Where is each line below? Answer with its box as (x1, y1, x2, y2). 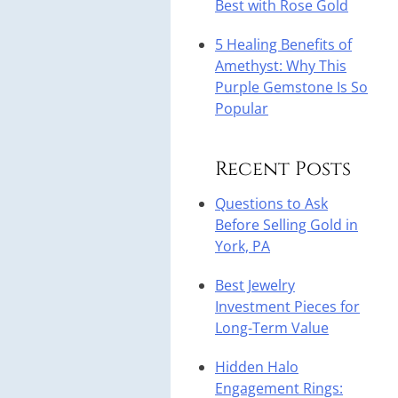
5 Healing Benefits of (215, 35, 352, 55)
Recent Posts (215, 156, 351, 183)
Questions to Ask (215, 194, 328, 214)
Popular (215, 99, 268, 119)
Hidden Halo (215, 357, 298, 378)
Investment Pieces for (215, 297, 360, 317)
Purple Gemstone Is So (215, 77, 368, 98)
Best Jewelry (215, 275, 295, 296)
